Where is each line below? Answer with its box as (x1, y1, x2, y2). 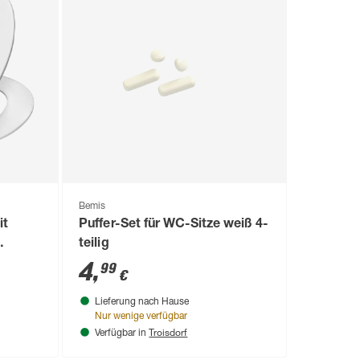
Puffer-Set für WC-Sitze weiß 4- (79, 218, 268, 231)
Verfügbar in (95, 328, 149, 338)
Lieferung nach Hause (95, 297, 190, 307)
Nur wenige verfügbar (95, 311, 188, 321)
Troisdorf (149, 325, 188, 338)
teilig (79, 237, 109, 251)
